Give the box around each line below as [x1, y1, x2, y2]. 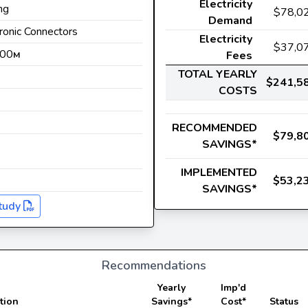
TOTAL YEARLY [178, 66, 257, 82]
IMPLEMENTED [181, 164, 257, 180]
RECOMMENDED [172, 120, 257, 135]
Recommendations [102, 257, 206, 274]
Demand [208, 12, 252, 28]
